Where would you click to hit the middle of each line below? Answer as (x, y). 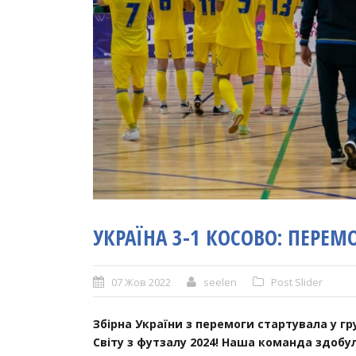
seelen (220, 282)
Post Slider (297, 282)
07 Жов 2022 (141, 282)
